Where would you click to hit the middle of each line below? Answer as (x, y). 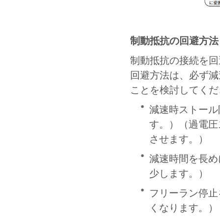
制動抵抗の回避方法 (174, 41)
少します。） (179, 174)
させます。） (179, 139)
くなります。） (184, 207)
